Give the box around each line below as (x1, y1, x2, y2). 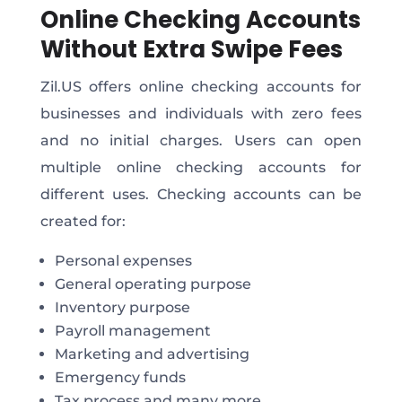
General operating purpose (54, 275, 255, 293)
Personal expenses (54, 251, 196, 269)
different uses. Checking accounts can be (39, 185, 363, 203)
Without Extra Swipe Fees (39, 32, 343, 66)
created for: (39, 212, 126, 230)
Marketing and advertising (54, 345, 253, 363)
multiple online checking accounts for (39, 158, 363, 176)
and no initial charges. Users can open (39, 131, 363, 149)
